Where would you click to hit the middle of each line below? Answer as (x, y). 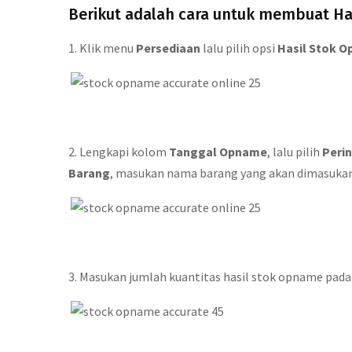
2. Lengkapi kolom (119, 152)
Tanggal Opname (218, 152)
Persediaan (169, 48)
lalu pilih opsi (239, 48)
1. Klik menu (102, 48)
